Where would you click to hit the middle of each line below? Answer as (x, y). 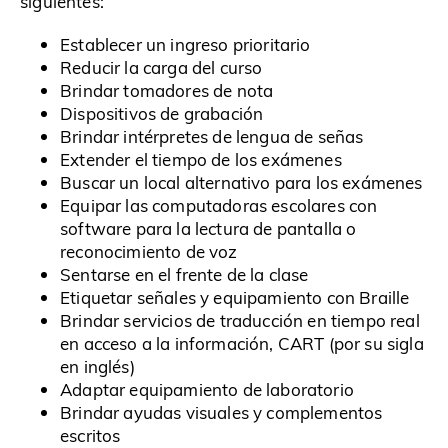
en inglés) (97, 367)
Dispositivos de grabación (162, 114)
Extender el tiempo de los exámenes (201, 160)
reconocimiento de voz (149, 252)
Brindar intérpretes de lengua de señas (212, 137)
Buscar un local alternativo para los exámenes (241, 183)
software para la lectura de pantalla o (208, 229)
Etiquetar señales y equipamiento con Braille (235, 298)
